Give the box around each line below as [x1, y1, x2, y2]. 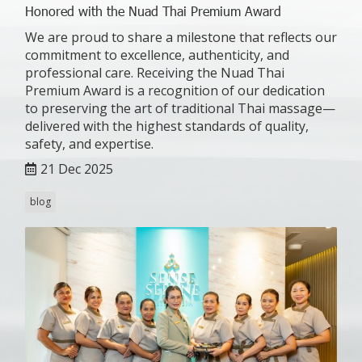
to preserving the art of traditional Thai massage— [25, 99, 335, 117]
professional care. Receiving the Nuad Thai [25, 63, 284, 82]
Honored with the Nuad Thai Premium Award [25, 2, 281, 19]
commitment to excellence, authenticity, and [25, 45, 289, 64]
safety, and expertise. [25, 134, 154, 153]
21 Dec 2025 [40, 159, 113, 178]
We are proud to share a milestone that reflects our [25, 27, 337, 46]
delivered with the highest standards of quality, [25, 116, 309, 135]
